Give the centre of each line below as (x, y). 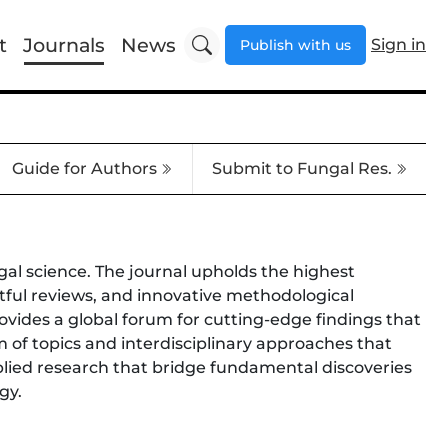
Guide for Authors (85, 168)
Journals (64, 45)
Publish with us (295, 45)
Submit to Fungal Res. (301, 168)
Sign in (398, 44)
